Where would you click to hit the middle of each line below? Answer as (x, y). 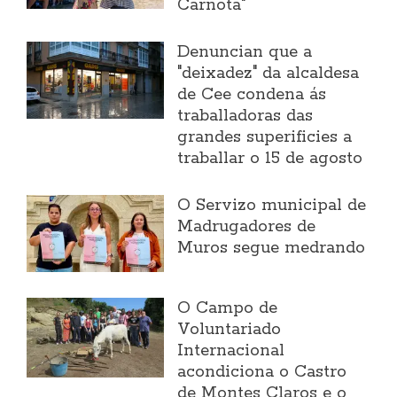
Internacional (231, 351)
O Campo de (228, 309)
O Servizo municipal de (272, 206)
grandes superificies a (265, 138)
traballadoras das (245, 117)
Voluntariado (230, 330)
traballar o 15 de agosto (270, 159)
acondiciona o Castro (262, 373)
